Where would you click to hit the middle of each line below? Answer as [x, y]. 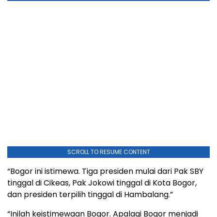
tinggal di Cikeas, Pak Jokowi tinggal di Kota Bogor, [102, 183]
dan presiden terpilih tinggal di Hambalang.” [90, 194]
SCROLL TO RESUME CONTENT [108, 152]
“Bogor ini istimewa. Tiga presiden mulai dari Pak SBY [105, 171]
